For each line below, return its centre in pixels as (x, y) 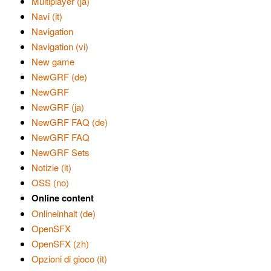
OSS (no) (50, 182)
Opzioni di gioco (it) (69, 259)
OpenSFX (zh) (60, 243)
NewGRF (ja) (58, 107)
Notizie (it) (51, 167)
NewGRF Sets (60, 152)
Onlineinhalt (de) (64, 213)
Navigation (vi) (60, 46)
